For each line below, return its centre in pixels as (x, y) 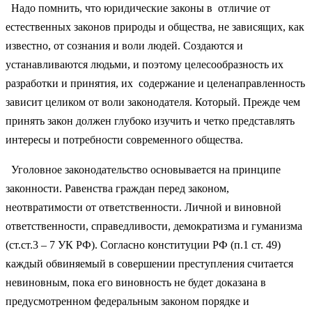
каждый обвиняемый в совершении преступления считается (149, 263)
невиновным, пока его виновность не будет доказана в (136, 282)
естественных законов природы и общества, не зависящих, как (155, 26)
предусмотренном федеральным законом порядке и (127, 301)
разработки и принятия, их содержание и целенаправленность (155, 83)
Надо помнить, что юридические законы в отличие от (138, 8)
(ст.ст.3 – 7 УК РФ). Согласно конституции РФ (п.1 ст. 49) (143, 244)
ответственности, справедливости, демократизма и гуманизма (154, 226)
